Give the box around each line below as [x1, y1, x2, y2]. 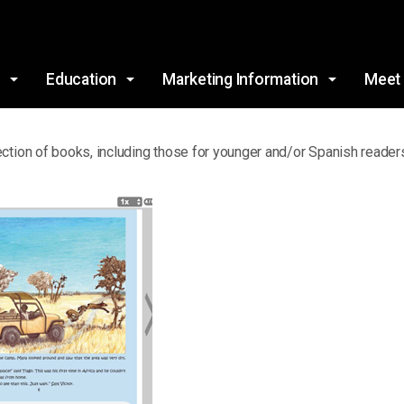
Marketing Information [162, 70, 319, 88]
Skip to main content [152, 11, 252, 23]
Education [46, 70, 117, 88]
